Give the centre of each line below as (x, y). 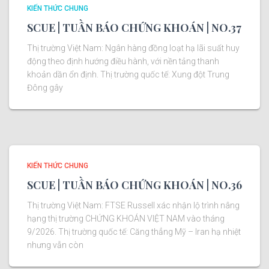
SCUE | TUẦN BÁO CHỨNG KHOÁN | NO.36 (134, 185)
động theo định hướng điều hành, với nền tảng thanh (123, 61)
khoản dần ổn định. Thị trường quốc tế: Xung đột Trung (128, 74)
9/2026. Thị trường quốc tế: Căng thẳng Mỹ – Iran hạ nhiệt (134, 231)
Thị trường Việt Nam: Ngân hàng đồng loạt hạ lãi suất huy (133, 48)
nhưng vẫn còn (55, 245)
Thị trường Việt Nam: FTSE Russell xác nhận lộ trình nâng (133, 205)
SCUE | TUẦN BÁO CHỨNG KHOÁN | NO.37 (134, 27)
